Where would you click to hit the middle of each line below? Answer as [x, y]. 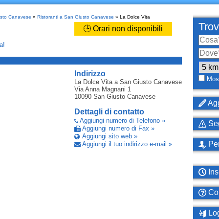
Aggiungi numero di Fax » [118, 128]
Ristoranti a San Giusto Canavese [75, 17]
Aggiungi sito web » [109, 136]
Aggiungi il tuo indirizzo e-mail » [127, 144]
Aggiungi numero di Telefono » [122, 120]
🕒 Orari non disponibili [123, 29]
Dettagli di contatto [109, 112]
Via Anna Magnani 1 [102, 89]
